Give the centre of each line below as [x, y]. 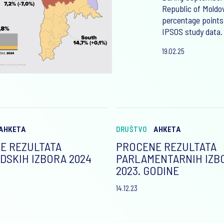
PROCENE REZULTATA [166, 146]
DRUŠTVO [131, 129]
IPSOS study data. [192, 31]
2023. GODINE [147, 170]
